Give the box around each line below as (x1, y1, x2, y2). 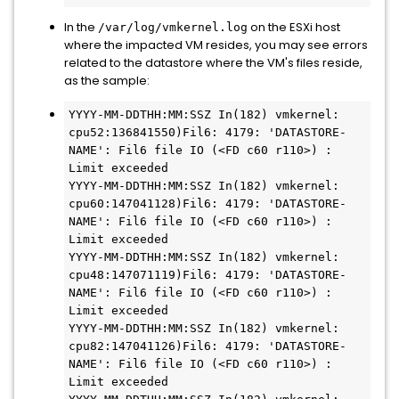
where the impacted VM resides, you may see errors (64, 37, 368, 53)
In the (64, 19, 98, 36)
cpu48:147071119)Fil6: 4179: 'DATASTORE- (69, 268, 346, 281)
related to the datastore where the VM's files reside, (64, 54, 362, 71)
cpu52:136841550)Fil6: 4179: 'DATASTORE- (69, 126, 346, 139)
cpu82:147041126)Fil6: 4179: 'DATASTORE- (69, 339, 346, 353)
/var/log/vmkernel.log (98, 20, 248, 34)
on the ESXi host (248, 19, 340, 36)
